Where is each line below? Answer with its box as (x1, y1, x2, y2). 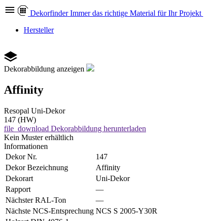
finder (49, 9, 68, 17)
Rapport (5, 184, 31, 193)
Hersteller (24, 26, 54, 34)
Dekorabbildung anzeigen (4, 65, 84, 73)
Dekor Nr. (5, 152, 37, 161)
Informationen (4, 142, 48, 150)
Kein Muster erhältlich (4, 133, 74, 142)
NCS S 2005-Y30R (96, 206, 157, 215)
